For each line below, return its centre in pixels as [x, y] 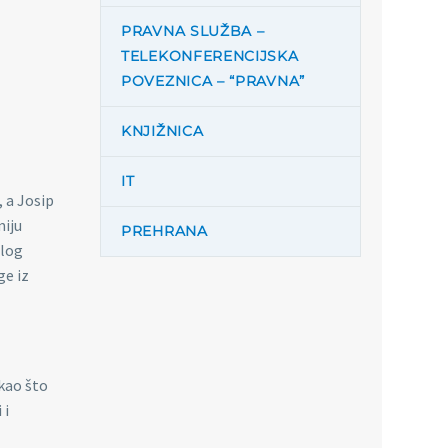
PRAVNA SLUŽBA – [193, 31]
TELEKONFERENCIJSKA [210, 56]
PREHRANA [164, 231]
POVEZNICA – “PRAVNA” [213, 81]
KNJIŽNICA [162, 131]
